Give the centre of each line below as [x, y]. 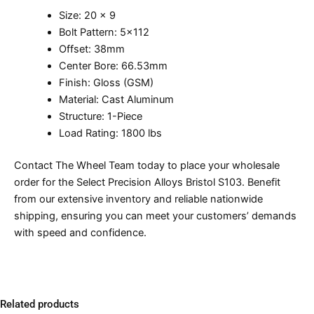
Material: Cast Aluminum [116, 100]
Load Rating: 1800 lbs [110, 134]
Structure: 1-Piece [100, 117]
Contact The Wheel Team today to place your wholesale [147, 165]
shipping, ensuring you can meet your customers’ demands [155, 216]
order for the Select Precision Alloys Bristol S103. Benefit [147, 182]
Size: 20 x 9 [87, 16]
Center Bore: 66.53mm [113, 66]
